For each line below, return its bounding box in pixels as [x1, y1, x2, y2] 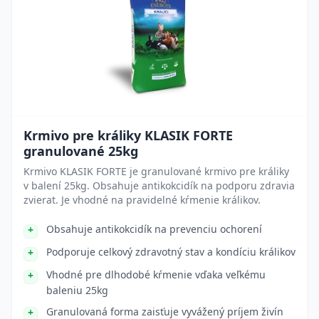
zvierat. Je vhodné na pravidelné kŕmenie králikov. [23, 193, 261, 206]
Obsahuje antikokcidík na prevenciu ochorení [46, 222, 262, 236]
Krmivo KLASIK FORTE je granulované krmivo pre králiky [23, 164, 289, 178]
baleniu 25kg [46, 283, 108, 297]
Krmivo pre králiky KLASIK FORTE [23, 127, 233, 144]
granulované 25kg [23, 142, 138, 159]
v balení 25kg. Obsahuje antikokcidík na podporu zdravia [23, 179, 295, 192]
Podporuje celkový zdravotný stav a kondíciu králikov [46, 245, 296, 258]
